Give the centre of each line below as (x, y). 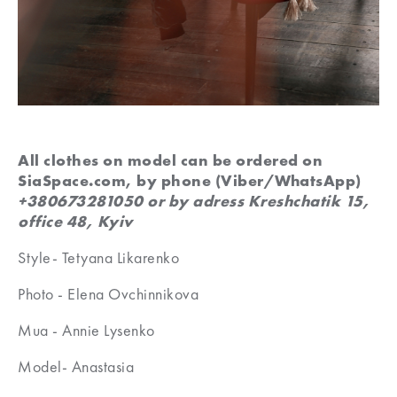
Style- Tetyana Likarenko (98, 258)
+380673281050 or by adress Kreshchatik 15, (194, 201)
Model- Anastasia (76, 367)
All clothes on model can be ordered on (170, 160)
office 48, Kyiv (75, 222)
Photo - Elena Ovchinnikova (108, 294)
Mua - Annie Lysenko (86, 331)
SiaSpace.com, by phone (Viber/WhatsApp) (190, 181)
